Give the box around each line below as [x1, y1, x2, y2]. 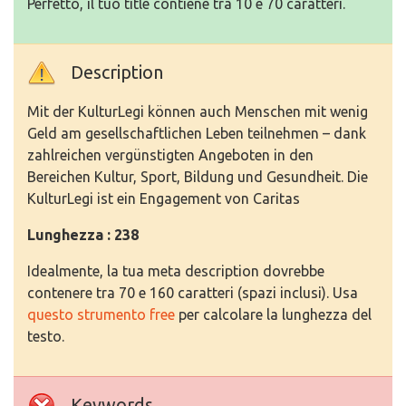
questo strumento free [27, 306, 175, 323]
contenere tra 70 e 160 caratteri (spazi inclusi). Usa [27, 285, 358, 301]
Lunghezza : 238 [27, 227, 139, 243]
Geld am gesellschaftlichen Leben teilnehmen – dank [27, 125, 366, 141]
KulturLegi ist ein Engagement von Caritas [27, 190, 300, 207]
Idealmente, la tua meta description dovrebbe [27, 263, 324, 279]
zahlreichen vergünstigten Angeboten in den [27, 147, 314, 163]
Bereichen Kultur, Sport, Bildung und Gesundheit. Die [27, 169, 368, 185]
